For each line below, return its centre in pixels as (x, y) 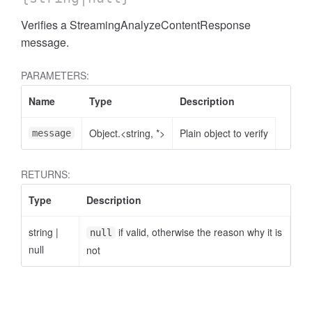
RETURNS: (46, 174)
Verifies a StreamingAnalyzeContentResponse (136, 25)
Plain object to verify (224, 133)
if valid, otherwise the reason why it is (199, 232)
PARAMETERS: (55, 75)
